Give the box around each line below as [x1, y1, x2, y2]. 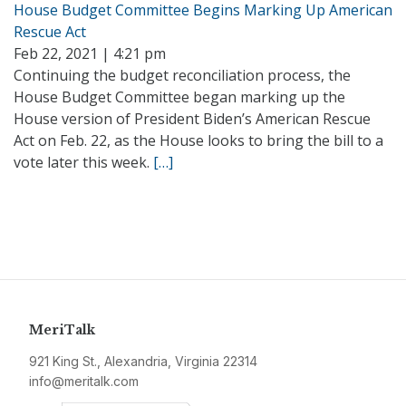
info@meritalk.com [29, 373, 139, 389]
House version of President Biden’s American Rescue [14, 109, 371, 129]
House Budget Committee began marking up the [14, 87, 345, 107]
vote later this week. [14, 152, 153, 172]
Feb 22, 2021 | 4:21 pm [14, 43, 166, 63]
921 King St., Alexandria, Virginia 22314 [29, 353, 257, 369]
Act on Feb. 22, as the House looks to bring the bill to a [14, 130, 383, 150]
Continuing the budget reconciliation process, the [14, 65, 351, 85]
